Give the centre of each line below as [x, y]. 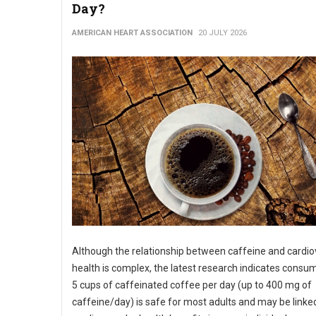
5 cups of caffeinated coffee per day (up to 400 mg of [192, 285]
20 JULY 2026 [223, 33]
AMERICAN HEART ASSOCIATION [132, 33]
